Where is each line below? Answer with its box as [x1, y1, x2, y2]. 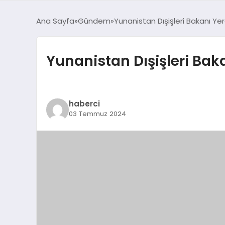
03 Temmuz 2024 [68, 109, 126, 119]
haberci [68, 98, 100, 109]
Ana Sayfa [36, 15, 74, 26]
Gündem [78, 15, 110, 26]
